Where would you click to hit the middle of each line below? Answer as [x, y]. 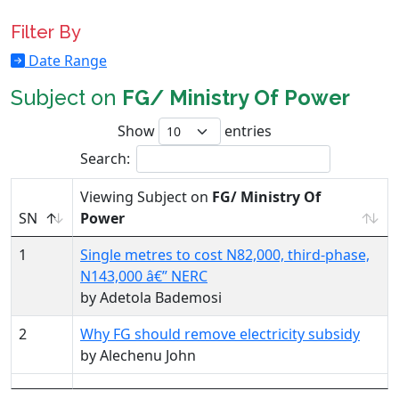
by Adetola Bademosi [151, 297]
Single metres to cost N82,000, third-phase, [225, 255]
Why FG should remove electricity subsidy [220, 334]
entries [246, 131]
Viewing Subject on [146, 197]
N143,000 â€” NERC [144, 276]
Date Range [66, 61]
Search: [105, 159]
